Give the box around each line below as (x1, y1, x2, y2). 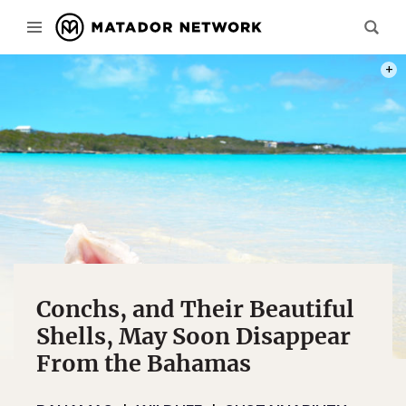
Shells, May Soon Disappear (36, 322, 351, 351)
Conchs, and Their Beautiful (36, 295, 354, 324)
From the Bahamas (36, 349, 251, 378)
